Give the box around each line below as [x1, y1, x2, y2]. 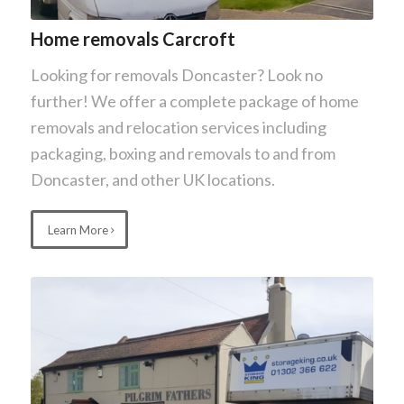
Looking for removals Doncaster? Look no [30, 65, 323, 86]
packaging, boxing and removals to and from [30, 143, 335, 164]
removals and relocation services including [30, 117, 326, 138]
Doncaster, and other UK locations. [30, 170, 275, 190]
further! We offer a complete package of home [30, 91, 359, 112]
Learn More [47, 222, 108, 237]
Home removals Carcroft [30, 28, 235, 50]
